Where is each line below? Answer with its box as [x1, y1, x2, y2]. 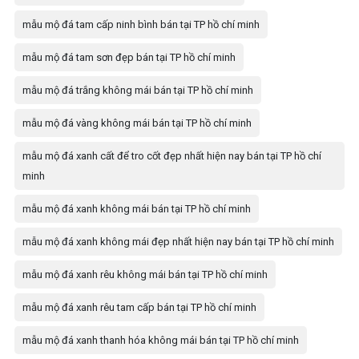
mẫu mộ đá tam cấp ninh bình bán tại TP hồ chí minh [22, 18, 260, 30]
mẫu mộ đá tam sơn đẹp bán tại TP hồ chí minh [22, 50, 236, 63]
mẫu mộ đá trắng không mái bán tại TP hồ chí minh [22, 83, 253, 96]
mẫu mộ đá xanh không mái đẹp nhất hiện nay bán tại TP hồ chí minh [22, 235, 334, 248]
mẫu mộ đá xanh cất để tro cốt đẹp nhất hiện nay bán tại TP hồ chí [22, 149, 321, 162]
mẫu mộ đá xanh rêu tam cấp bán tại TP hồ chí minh [22, 301, 256, 313]
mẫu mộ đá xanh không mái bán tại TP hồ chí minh [22, 202, 251, 215]
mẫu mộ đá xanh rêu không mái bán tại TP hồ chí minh [22, 268, 268, 280]
